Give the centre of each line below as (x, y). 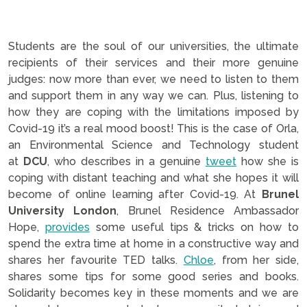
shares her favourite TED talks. (96, 260)
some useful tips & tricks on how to (194, 227)
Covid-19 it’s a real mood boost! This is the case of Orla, (153, 128)
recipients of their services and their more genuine (153, 62)
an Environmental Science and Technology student (153, 145)
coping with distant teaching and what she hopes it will (153, 177)
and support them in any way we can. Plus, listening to (153, 95)
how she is (268, 161)
